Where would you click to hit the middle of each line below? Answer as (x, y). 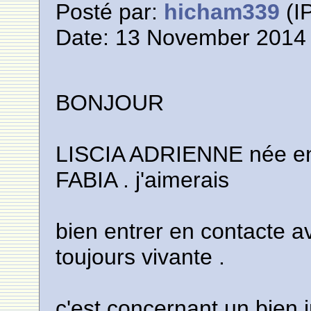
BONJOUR (110, 103)
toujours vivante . (141, 257)
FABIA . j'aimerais (143, 180)
